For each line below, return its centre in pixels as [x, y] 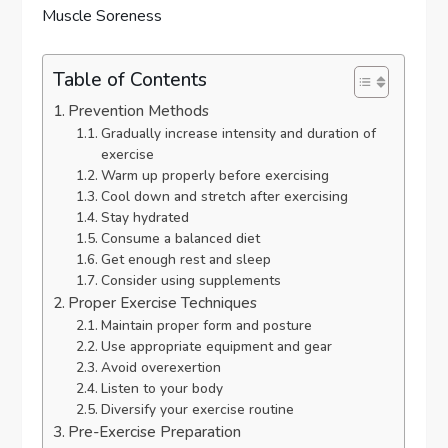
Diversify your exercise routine [197, 409]
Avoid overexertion [160, 367]
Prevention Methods [139, 111]
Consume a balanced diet [180, 238]
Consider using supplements [190, 280]
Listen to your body [161, 388]
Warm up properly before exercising [214, 175]
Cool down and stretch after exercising [224, 196]
